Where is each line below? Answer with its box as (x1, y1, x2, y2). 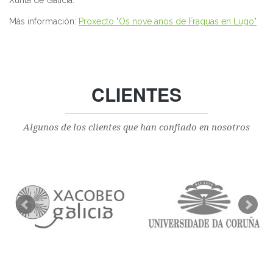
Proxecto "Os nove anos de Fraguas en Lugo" (79, 16, 257, 26)
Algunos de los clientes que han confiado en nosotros (23, 121, 250, 133)
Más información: (9, 16, 79, 26)
